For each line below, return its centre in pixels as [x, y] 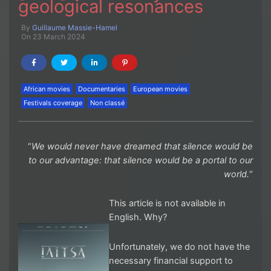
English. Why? [138, 217]
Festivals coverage [53, 103]
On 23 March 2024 [53, 36]
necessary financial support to [171, 260]
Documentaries [102, 89]
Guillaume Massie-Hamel [75, 27]
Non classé [107, 103]
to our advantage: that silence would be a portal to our [141, 160]
